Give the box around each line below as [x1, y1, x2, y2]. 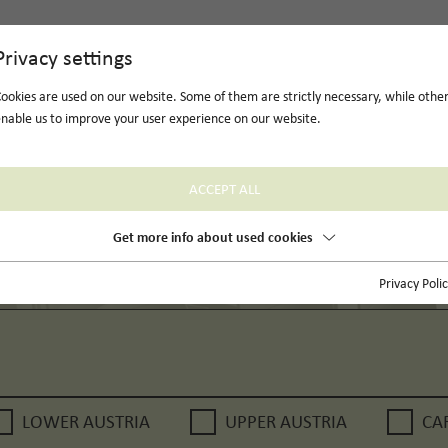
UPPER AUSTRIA [224, 409, 347, 435]
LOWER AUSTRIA [21, 409, 150, 435]
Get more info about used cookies [113, 226, 313, 246]
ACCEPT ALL [188, 177, 260, 199]
